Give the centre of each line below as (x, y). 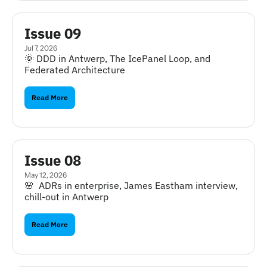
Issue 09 (53, 33)
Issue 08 (53, 160)
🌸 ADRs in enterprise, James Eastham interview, (131, 185)
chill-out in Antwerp (66, 197)
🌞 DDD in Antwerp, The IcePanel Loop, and (117, 58)
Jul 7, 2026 (41, 48)
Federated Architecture (75, 70)
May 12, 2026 (46, 175)
